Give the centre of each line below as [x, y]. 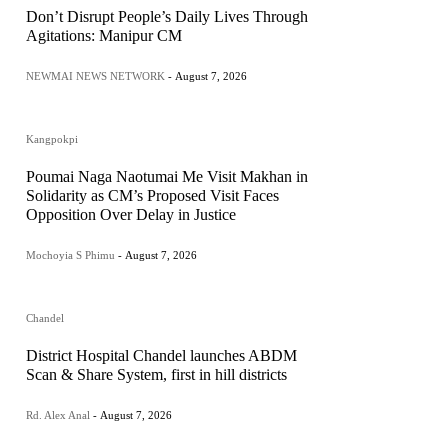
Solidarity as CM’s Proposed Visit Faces [152, 196]
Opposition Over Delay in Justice [131, 215]
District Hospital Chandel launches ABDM [161, 356]
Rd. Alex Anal [58, 415]
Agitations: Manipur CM [104, 36]
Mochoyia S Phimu [70, 255]
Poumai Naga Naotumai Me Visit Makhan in [167, 177]
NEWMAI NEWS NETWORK [95, 76]
